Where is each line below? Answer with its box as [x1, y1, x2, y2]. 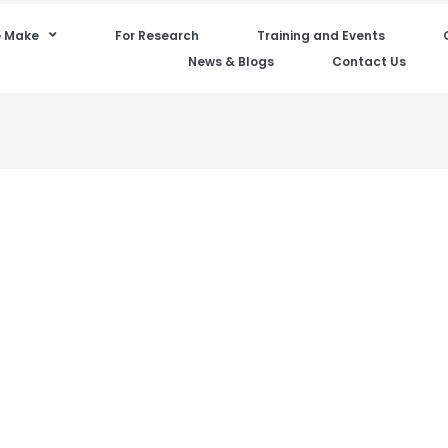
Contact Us [331, 53, 406, 71]
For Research [114, 26, 199, 44]
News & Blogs [187, 53, 274, 71]
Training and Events [256, 26, 385, 44]
